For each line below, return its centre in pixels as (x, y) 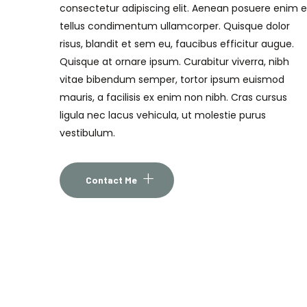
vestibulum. (87, 133)
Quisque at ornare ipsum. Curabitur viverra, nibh (174, 62)
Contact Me (111, 180)
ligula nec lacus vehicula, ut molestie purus (163, 115)
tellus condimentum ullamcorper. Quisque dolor (175, 26)
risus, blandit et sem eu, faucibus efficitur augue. (177, 44)
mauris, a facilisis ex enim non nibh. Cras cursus (173, 97)
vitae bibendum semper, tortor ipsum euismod (172, 79)
